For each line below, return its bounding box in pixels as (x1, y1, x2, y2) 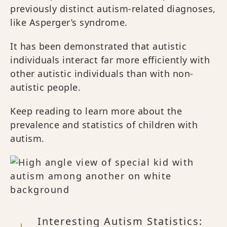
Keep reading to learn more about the (10, 105, 182, 118)
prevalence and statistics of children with (10, 119, 198, 131)
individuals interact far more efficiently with (10, 54, 210, 66)
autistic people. (10, 81, 81, 94)
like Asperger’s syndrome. (10, 16, 128, 29)
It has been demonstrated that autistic (10, 40, 186, 53)
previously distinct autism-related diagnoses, (10, 3, 216, 15)
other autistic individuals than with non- (10, 67, 194, 80)
